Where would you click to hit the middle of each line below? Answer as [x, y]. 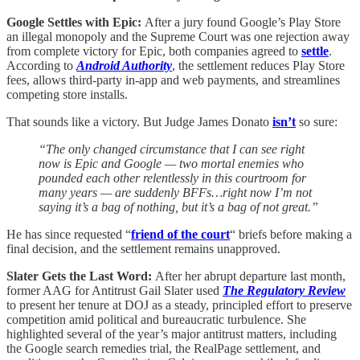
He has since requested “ [69, 234]
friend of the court [180, 234]
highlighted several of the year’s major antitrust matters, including [172, 333]
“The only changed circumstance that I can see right [172, 149]
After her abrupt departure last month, [250, 276]
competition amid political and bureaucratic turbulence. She [156, 319]
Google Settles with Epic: [76, 22]
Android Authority [124, 65]
